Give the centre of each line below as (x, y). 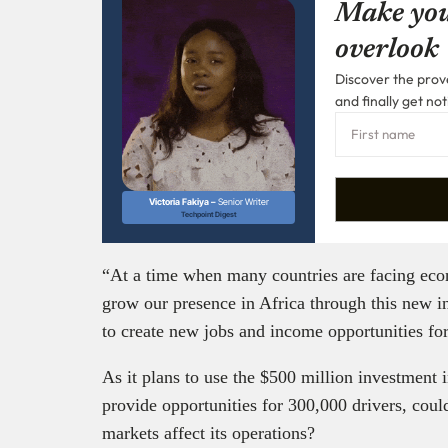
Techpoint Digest (208, 215)
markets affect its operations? (208, 432)
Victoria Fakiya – (183, 202)
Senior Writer (243, 202)
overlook (387, 49)
